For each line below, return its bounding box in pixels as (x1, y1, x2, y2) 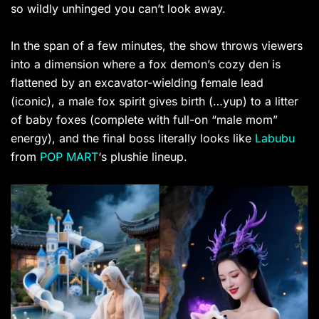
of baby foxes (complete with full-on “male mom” (11, 112, 278, 127)
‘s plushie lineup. (98, 149, 187, 164)
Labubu (255, 130, 295, 145)
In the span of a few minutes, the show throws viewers (11, 38, 303, 53)
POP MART (40, 149, 98, 164)
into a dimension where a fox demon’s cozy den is (11, 56, 281, 71)
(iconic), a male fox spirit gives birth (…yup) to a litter (11, 93, 298, 108)
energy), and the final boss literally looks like (11, 130, 255, 145)
